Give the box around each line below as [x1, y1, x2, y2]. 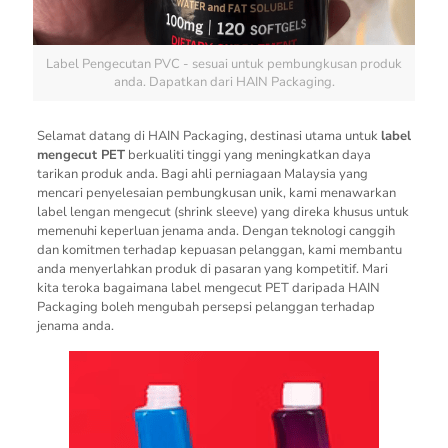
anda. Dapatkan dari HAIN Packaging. [113, 72, 335, 91]
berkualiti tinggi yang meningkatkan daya [124, 145, 371, 164]
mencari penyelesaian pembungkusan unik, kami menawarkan [36, 183, 396, 202]
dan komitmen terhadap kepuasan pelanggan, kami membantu [36, 240, 402, 259]
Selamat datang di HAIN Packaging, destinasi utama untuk [36, 126, 381, 145]
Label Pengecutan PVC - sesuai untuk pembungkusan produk [46, 54, 402, 73]
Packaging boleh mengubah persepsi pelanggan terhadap [36, 297, 375, 316]
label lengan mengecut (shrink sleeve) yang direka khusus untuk [36, 202, 409, 221]
